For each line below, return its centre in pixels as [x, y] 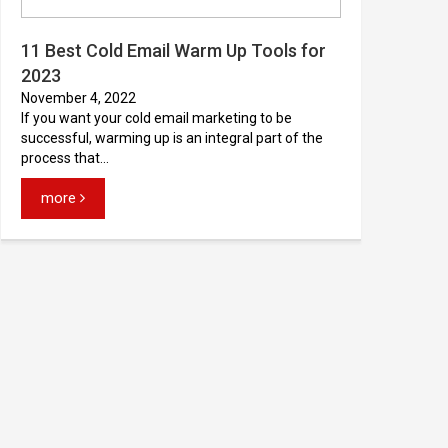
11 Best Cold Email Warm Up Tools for [173, 50]
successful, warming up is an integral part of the [172, 138]
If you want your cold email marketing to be [156, 118]
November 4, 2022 [78, 98]
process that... [65, 158]
